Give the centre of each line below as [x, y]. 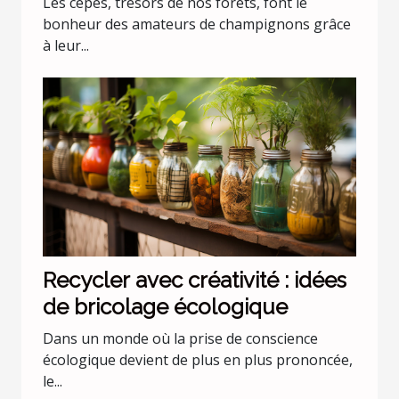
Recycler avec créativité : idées [195, 281]
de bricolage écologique [165, 307]
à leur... [66, 46]
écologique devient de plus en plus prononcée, [198, 360]
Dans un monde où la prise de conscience [180, 339]
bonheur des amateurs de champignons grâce [197, 24]
